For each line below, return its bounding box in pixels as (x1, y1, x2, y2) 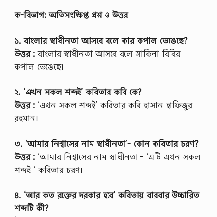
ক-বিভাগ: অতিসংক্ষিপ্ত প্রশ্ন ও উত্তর (15, 9, 128, 21)
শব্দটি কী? (15, 202, 48, 214)
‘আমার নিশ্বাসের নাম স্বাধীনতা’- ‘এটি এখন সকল (35, 151, 201, 162)
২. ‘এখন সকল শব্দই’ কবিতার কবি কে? (15, 86, 141, 98)
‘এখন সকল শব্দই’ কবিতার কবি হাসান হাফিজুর (35, 99, 192, 111)
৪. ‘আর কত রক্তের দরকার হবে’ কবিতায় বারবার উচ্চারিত (15, 189, 199, 201)
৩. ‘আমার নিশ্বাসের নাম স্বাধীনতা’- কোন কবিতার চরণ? (15, 138, 198, 149)
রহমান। (15, 112, 38, 124)
